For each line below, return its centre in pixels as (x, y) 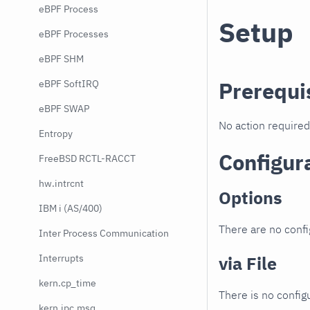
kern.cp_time (67, 283)
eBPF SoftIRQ (69, 84)
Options (250, 198)
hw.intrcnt (61, 183)
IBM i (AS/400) (71, 208)
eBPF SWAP (64, 109)
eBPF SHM (61, 59)
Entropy (56, 134)
